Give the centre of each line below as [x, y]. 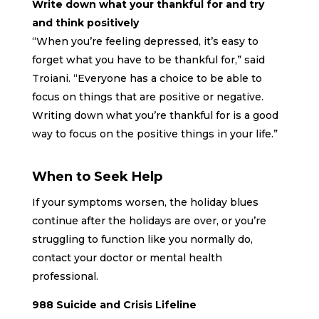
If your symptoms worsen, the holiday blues [145, 203]
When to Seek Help [97, 177]
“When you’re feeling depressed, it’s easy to [145, 42]
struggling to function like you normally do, [142, 240]
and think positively [88, 23]
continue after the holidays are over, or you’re [149, 221]
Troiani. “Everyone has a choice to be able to [147, 79]
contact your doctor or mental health [127, 258]
